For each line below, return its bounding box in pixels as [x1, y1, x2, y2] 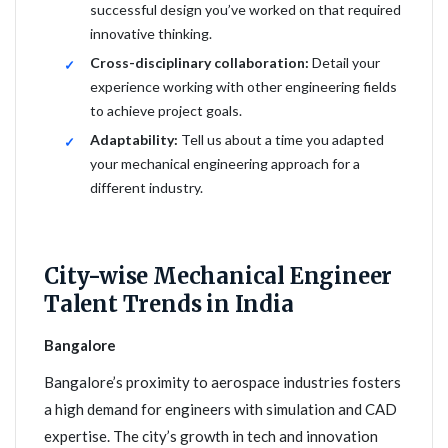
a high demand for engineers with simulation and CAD [44, 400, 397, 418]
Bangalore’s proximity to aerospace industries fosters [44, 373, 401, 391]
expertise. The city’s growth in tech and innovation [44, 427, 378, 445]
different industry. [90, 179, 203, 196]
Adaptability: [90, 131, 178, 148]
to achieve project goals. [90, 102, 242, 119]
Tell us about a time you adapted [178, 131, 384, 148]
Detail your [309, 54, 380, 71]
